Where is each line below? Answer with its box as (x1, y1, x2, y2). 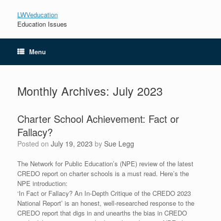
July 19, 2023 (51, 139, 93, 148)
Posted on (22, 139, 51, 148)
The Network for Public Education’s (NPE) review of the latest (17, 159, 193, 168)
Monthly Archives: (17, 82, 113, 99)
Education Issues (17, 19, 67, 29)
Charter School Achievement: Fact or (17, 111, 179, 126)
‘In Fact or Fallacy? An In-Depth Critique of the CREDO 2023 (17, 188, 191, 198)
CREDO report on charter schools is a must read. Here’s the (17, 169, 189, 178)
